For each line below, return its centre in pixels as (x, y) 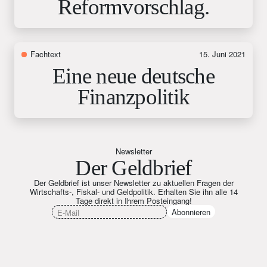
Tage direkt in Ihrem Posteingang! (133, 200)
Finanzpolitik (133, 97)
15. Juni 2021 (222, 54)
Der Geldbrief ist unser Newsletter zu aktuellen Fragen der (133, 182)
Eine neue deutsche (133, 76)
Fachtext (46, 54)
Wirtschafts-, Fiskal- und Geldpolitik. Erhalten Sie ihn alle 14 (133, 191)
